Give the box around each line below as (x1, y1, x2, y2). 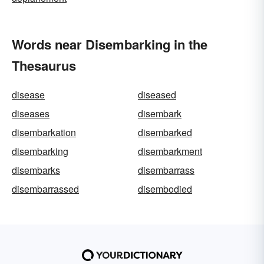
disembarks (12, 163, 60, 177)
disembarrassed (12, 182, 79, 196)
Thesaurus (12, 56, 76, 75)
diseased (138, 88, 176, 101)
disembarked (138, 126, 192, 139)
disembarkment (138, 144, 202, 158)
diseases (12, 107, 49, 120)
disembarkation (12, 126, 76, 139)
